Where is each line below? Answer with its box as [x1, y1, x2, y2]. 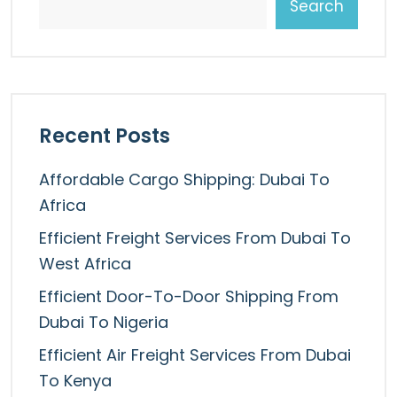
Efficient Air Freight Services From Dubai [39, 344, 351, 367]
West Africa [39, 253, 131, 276]
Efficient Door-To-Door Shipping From [39, 285, 339, 308]
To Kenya [39, 370, 112, 393]
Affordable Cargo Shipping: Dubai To [39, 168, 330, 191]
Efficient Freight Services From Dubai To [39, 227, 351, 250]
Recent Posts [39, 121, 170, 151]
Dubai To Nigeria [39, 311, 168, 334]
